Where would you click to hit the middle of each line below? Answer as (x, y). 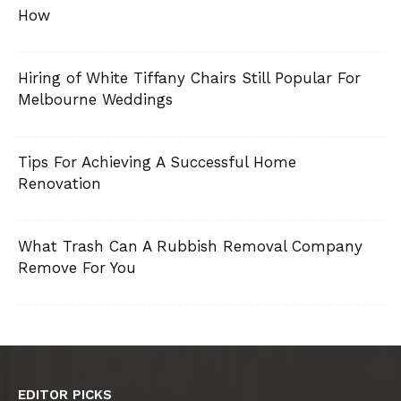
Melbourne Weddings (95, 99)
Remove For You (77, 268)
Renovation (60, 183)
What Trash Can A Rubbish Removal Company (190, 246)
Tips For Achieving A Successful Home (157, 162)
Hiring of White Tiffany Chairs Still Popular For (189, 78)
